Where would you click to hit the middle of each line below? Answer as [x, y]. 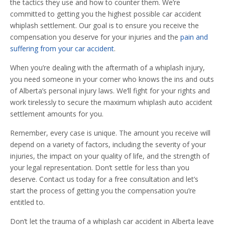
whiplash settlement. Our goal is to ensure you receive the [104, 25]
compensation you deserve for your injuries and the [95, 37]
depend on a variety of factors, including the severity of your [108, 144]
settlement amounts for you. [57, 114]
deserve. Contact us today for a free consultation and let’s [104, 179]
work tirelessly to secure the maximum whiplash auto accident [111, 102]
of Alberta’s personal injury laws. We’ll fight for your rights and [110, 90]
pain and [194, 37]
